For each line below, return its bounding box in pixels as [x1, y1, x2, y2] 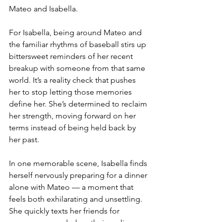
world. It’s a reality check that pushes [9, 75, 138, 85]
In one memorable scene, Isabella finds [9, 159, 149, 168]
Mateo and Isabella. [9, 4, 78, 14]
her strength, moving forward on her [9, 111, 138, 121]
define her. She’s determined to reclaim [9, 99, 149, 109]
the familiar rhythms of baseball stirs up [9, 40, 148, 50]
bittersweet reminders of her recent [9, 52, 135, 61]
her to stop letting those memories [9, 87, 134, 97]
